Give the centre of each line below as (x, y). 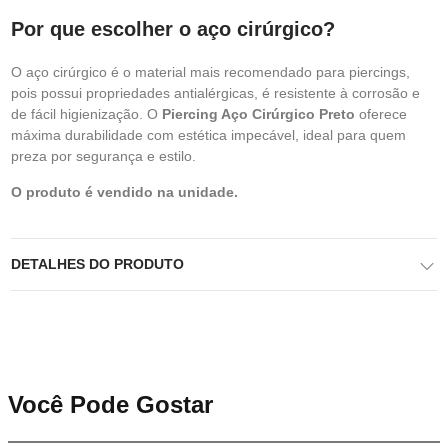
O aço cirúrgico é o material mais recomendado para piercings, (210, 72)
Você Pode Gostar (110, 404)
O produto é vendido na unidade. (124, 192)
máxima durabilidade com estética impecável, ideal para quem (208, 135)
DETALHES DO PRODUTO (97, 264)
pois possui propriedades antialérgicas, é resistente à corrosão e (215, 93)
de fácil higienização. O (86, 114)
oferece (381, 114)
